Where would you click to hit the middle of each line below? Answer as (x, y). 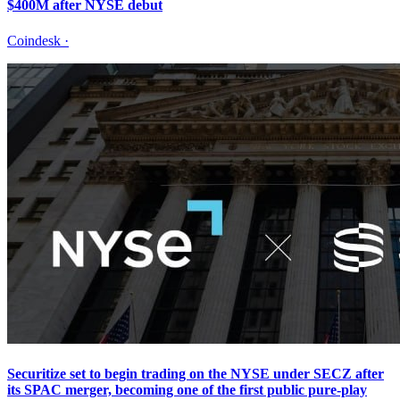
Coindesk (34, 40)
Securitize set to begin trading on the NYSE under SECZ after (196, 374)
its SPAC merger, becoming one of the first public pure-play (187, 390)
